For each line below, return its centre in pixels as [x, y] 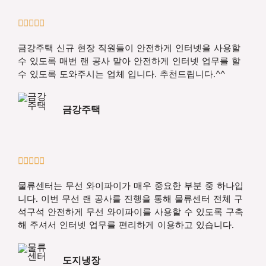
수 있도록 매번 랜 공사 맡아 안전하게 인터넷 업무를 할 [129, 61]
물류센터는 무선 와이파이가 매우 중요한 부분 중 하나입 [131, 186]
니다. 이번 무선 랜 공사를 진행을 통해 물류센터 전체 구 [130, 199]
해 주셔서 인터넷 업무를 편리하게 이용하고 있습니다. [126, 225]
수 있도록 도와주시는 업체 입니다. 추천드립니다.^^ [121, 75]
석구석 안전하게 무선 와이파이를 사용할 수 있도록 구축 [131, 212]
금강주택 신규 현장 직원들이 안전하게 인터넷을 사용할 [129, 48]
